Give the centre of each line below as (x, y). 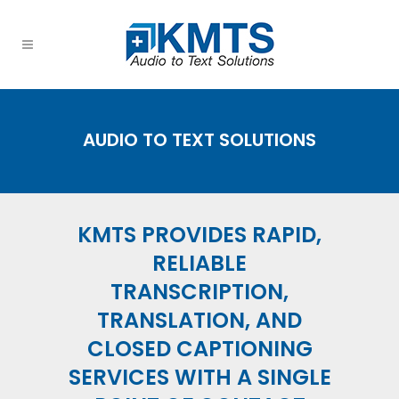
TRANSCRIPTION (197, 292)
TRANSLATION (171, 321)
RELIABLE (199, 264)
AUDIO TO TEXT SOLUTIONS (199, 140)
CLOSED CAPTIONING (199, 349)
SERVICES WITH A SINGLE (199, 378)
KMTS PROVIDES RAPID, (199, 235)
